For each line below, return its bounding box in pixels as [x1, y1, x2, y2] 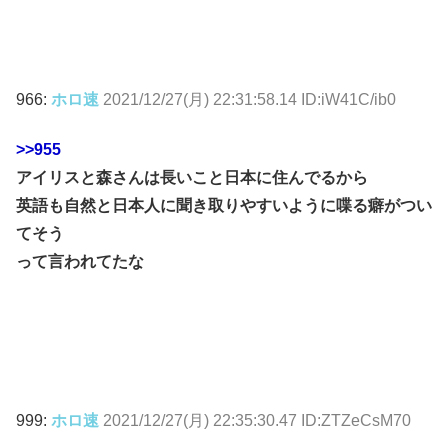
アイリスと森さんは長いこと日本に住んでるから [16, 169, 368, 187]
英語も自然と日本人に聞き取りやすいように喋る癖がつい [16, 197, 432, 215]
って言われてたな [16, 253, 144, 271]
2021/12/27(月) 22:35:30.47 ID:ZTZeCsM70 [103, 411, 411, 429]
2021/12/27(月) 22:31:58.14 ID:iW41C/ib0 [103, 90, 396, 108]
